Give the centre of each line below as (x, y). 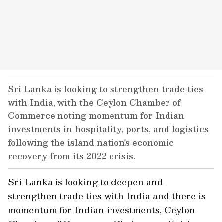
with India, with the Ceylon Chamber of (94, 102)
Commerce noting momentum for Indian (96, 115)
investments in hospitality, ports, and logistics (108, 129)
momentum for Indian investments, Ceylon (102, 209)
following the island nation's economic (91, 142)
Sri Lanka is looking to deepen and (85, 182)
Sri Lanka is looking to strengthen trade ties (106, 89)
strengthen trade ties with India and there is (107, 195)
